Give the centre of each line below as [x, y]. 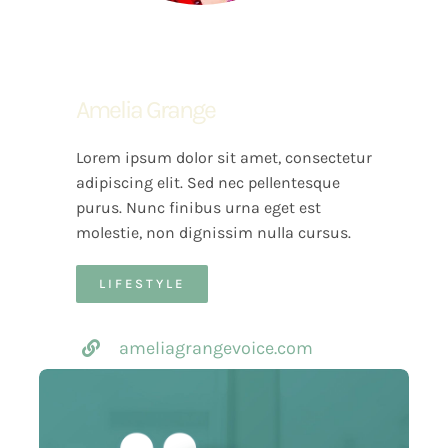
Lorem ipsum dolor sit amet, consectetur [223, 158]
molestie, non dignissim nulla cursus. [213, 233]
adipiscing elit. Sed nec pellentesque [207, 183]
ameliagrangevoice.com [215, 348]
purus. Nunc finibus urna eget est [198, 208]
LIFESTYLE [141, 284]
